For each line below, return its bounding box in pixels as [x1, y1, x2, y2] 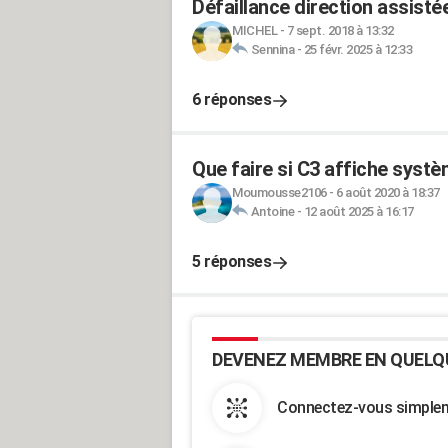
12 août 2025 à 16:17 [303, 204, 414, 219]
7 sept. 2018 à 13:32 [286, 23, 394, 38]
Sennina [250, 42, 294, 57]
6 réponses [192, 90, 271, 109]
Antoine [250, 204, 294, 219]
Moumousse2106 [232, 185, 327, 200]
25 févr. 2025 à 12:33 [303, 42, 412, 57]
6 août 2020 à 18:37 [336, 185, 440, 200]
